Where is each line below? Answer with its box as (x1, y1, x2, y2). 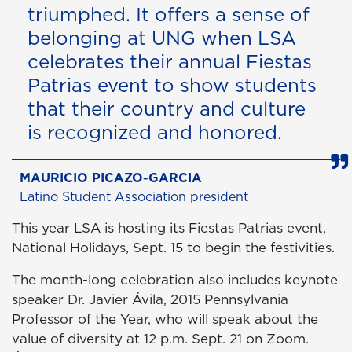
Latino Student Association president (20, 187, 248, 205)
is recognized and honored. (27, 118, 282, 145)
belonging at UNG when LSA (27, 24, 296, 51)
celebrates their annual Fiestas (27, 47, 312, 75)
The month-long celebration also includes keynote (12, 269, 338, 289)
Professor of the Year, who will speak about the (12, 309, 318, 328)
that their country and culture (27, 94, 306, 122)
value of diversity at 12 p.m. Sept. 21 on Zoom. (12, 328, 309, 348)
